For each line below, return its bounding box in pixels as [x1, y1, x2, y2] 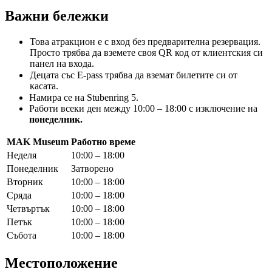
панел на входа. [30, 58, 94, 69]
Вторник [7, 176, 43, 187]
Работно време [71, 136, 135, 147]
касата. [30, 80, 58, 91]
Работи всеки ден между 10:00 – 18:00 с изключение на [29, 103, 257, 114]
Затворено [71, 163, 114, 174]
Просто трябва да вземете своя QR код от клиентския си [30, 47, 263, 58]
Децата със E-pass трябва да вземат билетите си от [30, 69, 237, 80]
